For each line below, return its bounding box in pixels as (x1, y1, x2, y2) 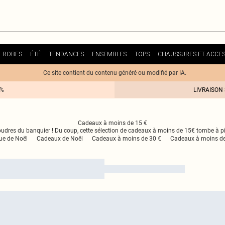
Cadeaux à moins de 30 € (91, 135, 161, 142)
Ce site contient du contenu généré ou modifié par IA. (43, 69, 186, 76)
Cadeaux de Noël (36, 135, 83, 142)
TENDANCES (48, 50, 84, 58)
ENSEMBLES (91, 50, 127, 58)
